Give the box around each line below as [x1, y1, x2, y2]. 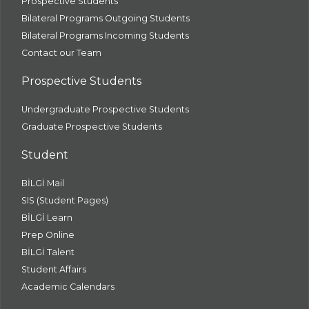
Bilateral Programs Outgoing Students [21, 13, 190, 23]
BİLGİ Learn [21, 212, 72, 223]
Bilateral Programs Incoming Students [21, 30, 189, 41]
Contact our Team [21, 48, 101, 58]
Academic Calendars [21, 281, 114, 292]
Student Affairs [21, 264, 86, 275]
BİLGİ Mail [21, 178, 64, 188]
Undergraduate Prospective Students [21, 104, 189, 114]
